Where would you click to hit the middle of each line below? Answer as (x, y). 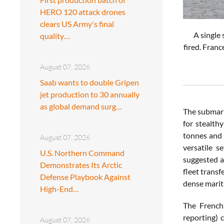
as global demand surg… (81, 106)
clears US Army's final (77, 23)
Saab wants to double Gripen (89, 82)
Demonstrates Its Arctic (81, 164)
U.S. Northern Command (82, 152)
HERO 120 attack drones (83, 11)
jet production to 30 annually (90, 94)
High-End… (59, 188)
